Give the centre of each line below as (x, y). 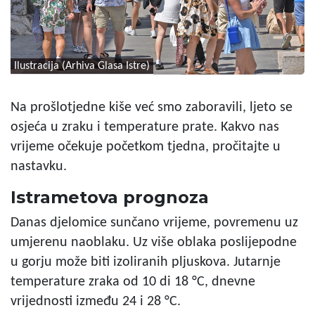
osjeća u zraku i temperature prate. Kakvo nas (145, 127)
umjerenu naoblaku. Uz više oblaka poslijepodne (154, 242)
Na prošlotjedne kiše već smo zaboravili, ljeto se (152, 107)
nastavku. (39, 166)
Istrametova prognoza (110, 197)
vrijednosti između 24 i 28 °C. (96, 301)
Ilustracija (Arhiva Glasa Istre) (82, 66)
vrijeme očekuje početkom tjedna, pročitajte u (146, 147)
